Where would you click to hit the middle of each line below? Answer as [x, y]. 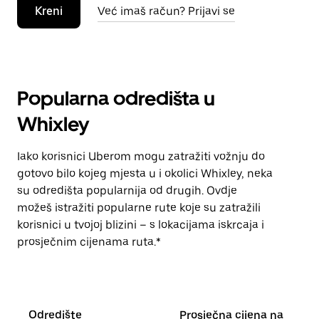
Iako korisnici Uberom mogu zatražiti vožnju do [141, 156]
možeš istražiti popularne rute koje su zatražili [139, 208]
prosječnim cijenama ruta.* [89, 242]
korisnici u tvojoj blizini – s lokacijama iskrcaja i [141, 225]
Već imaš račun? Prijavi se [166, 11]
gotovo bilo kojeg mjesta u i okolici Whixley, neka [145, 173]
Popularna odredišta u [116, 98]
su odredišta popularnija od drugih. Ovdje [127, 190]
